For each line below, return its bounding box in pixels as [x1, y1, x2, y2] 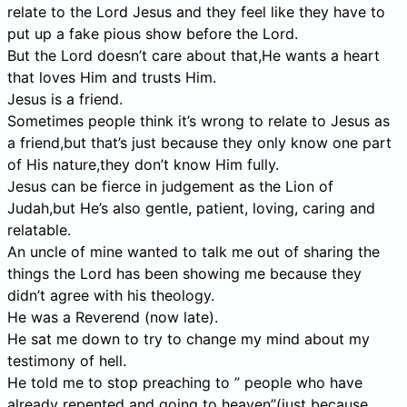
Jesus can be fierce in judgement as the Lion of [7, 176, 333, 195]
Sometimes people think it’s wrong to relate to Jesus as [7, 111, 390, 130]
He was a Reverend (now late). [7, 307, 218, 326]
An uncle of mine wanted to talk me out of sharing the [7, 242, 380, 261]
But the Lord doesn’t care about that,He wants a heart [7, 45, 380, 65]
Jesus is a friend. [7, 89, 123, 108]
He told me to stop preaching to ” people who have [7, 372, 362, 392]
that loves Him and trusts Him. [7, 67, 216, 86]
